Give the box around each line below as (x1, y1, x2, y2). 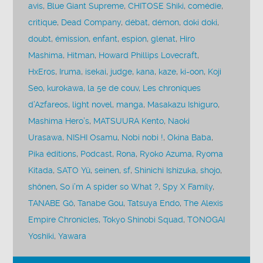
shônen (28, 181, 56, 192)
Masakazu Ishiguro (147, 99, 218, 110)
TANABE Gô (28, 198, 74, 208)
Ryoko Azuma (140, 149, 193, 159)
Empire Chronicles (28, 214, 99, 225)
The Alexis (184, 198, 224, 208)
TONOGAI (187, 214, 225, 225)
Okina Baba (167, 132, 212, 143)
